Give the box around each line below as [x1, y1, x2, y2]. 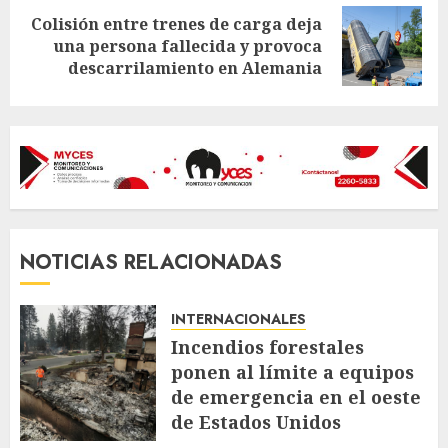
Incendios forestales [171, 334, 364, 359]
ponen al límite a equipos [171, 359, 414, 384]
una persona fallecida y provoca [53, 34, 322, 57]
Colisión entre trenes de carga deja [31, 12, 322, 35]
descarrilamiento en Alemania [68, 56, 322, 79]
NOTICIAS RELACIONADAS [20, 247, 282, 277]
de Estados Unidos [171, 409, 341, 434]
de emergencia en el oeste [171, 384, 421, 409]
